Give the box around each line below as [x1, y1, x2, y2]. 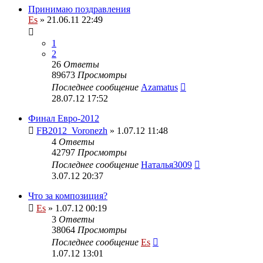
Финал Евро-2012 [28, 113, 99, 123]
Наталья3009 [141, 159, 192, 170]
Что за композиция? [28, 190, 107, 201]
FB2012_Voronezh [36, 125, 107, 136]
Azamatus [141, 82, 178, 92]
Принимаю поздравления [28, 4, 130, 14]
